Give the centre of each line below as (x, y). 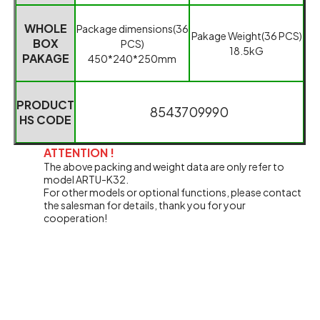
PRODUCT (46, 104)
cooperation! (75, 217)
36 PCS (281, 35)
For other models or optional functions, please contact (172, 192)
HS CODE (46, 119)
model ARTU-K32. (86, 179)
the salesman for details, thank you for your (144, 205)
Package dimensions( (126, 28)
